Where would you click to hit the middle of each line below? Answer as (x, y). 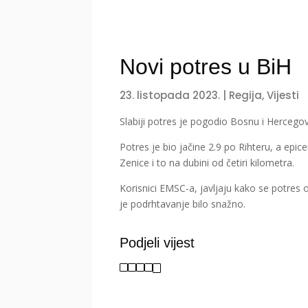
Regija (246, 96)
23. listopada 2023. (170, 96)
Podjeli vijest (157, 243)
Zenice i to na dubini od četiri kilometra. (207, 163)
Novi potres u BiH (206, 67)
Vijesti (283, 96)
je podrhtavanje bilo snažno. (183, 204)
